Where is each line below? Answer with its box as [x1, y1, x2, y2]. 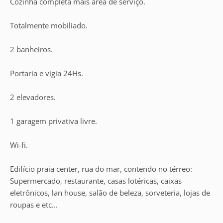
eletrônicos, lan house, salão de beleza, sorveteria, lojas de [10, 188, 210, 198]
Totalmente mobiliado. [10, 20, 88, 30]
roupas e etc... [10, 200, 58, 210]
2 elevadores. [10, 92, 56, 102]
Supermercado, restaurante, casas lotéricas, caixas [10, 176, 182, 186]
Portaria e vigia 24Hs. [10, 68, 83, 78]
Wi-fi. [10, 140, 28, 150]
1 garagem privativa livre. [10, 116, 97, 126]
